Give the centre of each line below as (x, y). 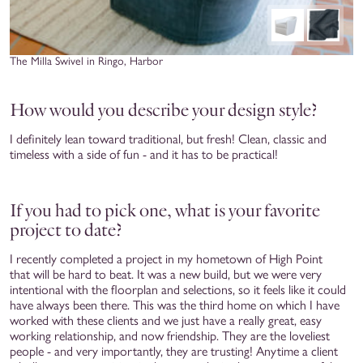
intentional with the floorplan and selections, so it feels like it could (178, 289)
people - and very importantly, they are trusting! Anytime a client (174, 351)
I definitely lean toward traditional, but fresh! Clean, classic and (168, 139)
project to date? (66, 229)
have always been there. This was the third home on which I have (175, 305)
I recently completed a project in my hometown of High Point (166, 258)
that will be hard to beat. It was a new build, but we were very (166, 274)
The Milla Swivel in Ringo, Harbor (86, 61)
